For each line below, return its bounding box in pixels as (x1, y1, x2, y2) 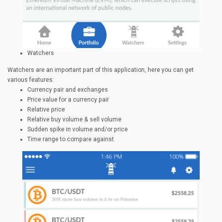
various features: (7, 76, 54, 84)
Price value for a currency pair (27, 96, 109, 104)
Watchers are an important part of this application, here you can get (7, 66, 194, 74)
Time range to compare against (27, 136, 114, 143)
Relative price (27, 106, 65, 113)
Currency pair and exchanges (27, 86, 108, 94)
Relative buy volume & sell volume (27, 116, 121, 123)
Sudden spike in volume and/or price (27, 126, 128, 133)
